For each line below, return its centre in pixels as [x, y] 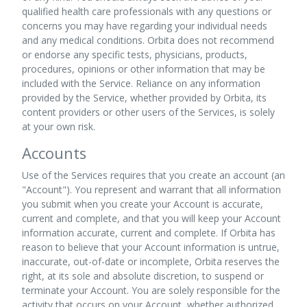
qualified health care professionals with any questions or [147, 11]
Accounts [54, 153]
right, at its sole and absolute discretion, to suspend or [143, 276]
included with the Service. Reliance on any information [141, 83]
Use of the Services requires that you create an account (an [153, 175]
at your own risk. [59, 126]
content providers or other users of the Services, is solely [148, 112]
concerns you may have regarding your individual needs [145, 26]
